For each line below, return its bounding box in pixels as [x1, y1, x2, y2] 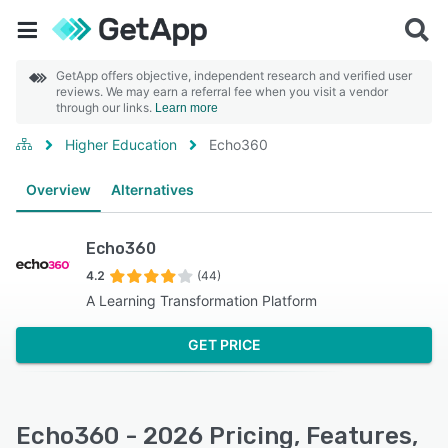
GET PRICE [187, 336, 261, 353]
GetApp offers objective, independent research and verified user [56, 68, 412, 83]
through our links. [56, 100, 155, 115]
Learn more [155, 101, 218, 115]
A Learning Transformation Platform [86, 292, 317, 309]
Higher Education [65, 136, 177, 153]
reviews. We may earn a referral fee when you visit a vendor [56, 84, 388, 99]
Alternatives [111, 181, 194, 198]
